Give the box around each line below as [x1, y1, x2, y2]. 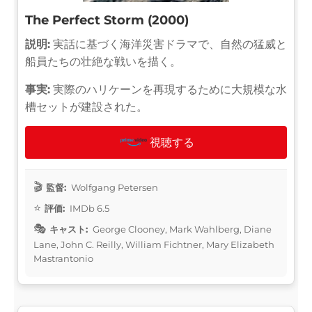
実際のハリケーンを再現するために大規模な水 [50, 82, 287, 96]
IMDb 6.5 [68, 202, 109, 214]
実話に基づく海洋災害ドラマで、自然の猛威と [50, 37, 287, 51]
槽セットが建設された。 [25, 100, 148, 114]
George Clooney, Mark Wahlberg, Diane [91, 223, 272, 235]
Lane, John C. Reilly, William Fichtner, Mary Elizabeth [33, 238, 274, 250]
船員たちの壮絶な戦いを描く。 [25, 54, 181, 68]
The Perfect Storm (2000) [25, 12, 189, 28]
